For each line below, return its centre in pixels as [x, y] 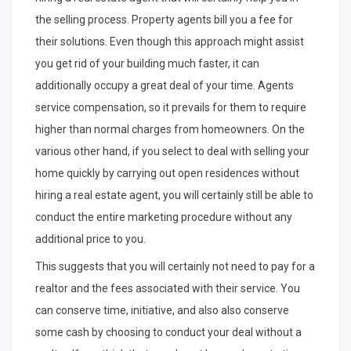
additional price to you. [90, 239]
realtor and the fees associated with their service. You [168, 289]
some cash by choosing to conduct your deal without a [168, 333]
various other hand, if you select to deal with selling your [172, 152]
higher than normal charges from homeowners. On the [170, 130]
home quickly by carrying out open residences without [167, 174]
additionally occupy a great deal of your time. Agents [165, 86]
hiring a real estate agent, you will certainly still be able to [174, 195]
